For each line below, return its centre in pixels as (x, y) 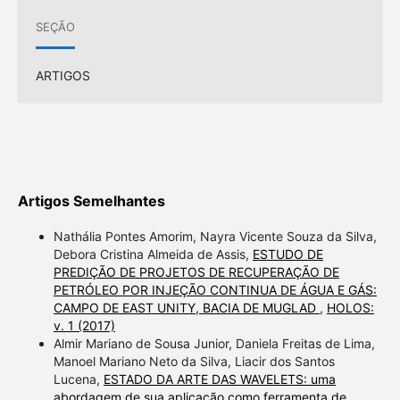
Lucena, (78, 379)
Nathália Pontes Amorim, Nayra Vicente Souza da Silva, (215, 236)
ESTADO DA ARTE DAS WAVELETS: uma (219, 379)
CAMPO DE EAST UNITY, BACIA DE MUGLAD (186, 307)
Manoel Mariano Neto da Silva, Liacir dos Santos (194, 361)
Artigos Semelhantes (91, 200)
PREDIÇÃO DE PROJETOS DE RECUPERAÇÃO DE (196, 271)
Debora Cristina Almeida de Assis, (153, 254)
